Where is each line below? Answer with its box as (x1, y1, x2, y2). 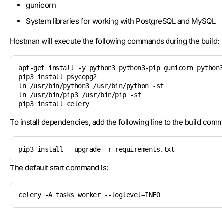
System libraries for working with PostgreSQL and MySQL (26, 16, 215, 26)
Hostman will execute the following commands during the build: (10, 36, 219, 46)
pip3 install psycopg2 (18, 73, 100, 81)
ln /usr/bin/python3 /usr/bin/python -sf (18, 82, 164, 90)
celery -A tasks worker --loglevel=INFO (18, 191, 160, 199)
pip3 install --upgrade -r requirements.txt (18, 145, 174, 153)
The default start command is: (10, 163, 108, 172)
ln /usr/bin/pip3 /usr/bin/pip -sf (18, 91, 141, 99)
